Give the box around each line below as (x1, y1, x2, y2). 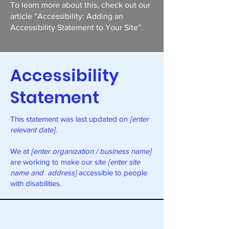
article (10, 12, 34, 20)
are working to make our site (10, 157, 108, 166)
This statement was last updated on (10, 114, 130, 123)
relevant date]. (10, 125, 57, 134)
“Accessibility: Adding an (34, 12, 123, 20)
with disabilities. (10, 179, 61, 188)
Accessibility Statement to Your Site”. (10, 23, 143, 32)
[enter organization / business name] (31, 147, 151, 155)
